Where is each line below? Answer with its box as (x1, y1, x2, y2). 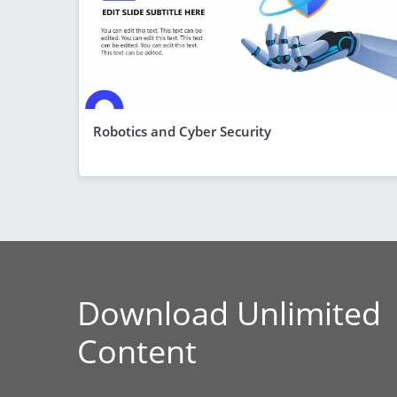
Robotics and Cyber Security (93, 121, 271, 140)
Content (77, 329, 197, 373)
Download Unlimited (77, 291, 381, 335)
